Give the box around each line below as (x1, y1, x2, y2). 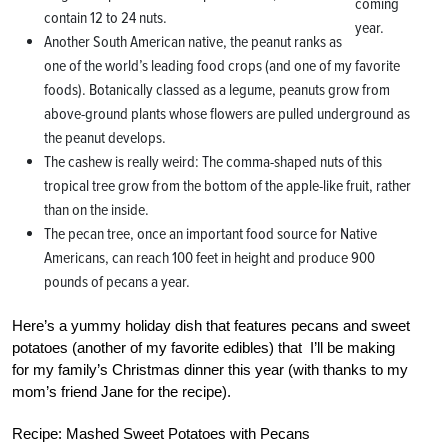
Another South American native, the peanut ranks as (44, 31, 342, 52)
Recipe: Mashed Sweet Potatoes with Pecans (12, 424, 310, 442)
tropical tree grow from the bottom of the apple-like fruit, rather (44, 175, 411, 196)
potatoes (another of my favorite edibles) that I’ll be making (12, 338, 395, 356)
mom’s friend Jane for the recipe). (12, 382, 231, 400)
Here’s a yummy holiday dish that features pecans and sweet (12, 316, 410, 334)
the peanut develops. (44, 127, 166, 148)
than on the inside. (44, 199, 149, 220)
